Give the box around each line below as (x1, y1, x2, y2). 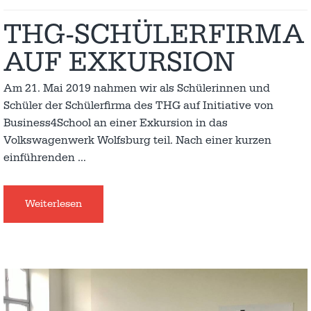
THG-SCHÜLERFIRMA (3, 17, 304, 52)
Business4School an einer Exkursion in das (3, 116, 228, 130)
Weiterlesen (25, 197, 82, 210)
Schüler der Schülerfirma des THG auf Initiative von (3, 99, 274, 112)
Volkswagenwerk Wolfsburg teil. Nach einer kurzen (3, 133, 271, 147)
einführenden (3, 151, 78, 165)
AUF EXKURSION (3, 45, 235, 80)
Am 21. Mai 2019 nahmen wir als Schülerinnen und (3, 81, 270, 95)
